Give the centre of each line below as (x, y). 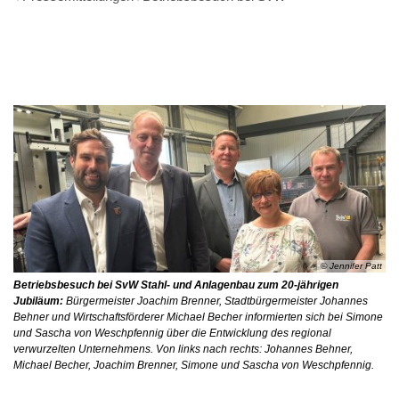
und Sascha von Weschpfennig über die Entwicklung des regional (172, 333)
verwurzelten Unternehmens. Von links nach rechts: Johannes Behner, (183, 349)
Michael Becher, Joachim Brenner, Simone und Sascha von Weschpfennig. (194, 365)
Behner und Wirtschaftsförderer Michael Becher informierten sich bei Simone (198, 317)
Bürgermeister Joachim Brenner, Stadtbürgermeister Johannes (216, 301)
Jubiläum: (38, 301)
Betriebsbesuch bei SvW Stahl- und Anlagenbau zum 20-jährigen (176, 285)
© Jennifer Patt (351, 266)
